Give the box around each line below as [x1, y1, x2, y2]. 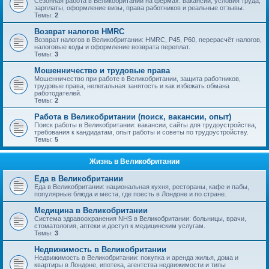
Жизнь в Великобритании [89, 157, 180, 166]
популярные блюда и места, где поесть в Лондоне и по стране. [34, 190, 226, 198]
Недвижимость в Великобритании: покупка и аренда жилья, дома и [34, 254, 238, 261]
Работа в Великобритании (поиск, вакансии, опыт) [34, 112, 231, 121]
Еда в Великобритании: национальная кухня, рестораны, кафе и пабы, [34, 183, 249, 190]
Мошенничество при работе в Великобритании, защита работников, [34, 75, 241, 82]
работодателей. [34, 89, 82, 97]
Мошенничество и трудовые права [34, 66, 170, 75]
